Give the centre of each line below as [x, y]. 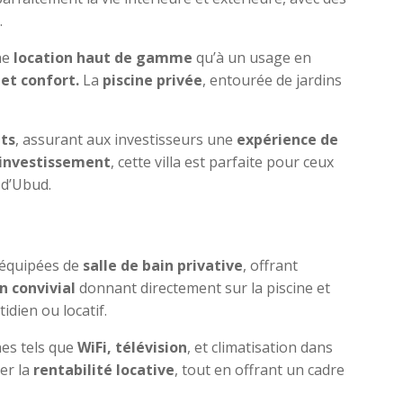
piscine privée [152, 80]
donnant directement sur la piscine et [202, 287]
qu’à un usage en [251, 57]
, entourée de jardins [272, 80]
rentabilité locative [103, 369]
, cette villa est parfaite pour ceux [222, 161]
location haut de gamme [103, 57]
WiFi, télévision [132, 347]
